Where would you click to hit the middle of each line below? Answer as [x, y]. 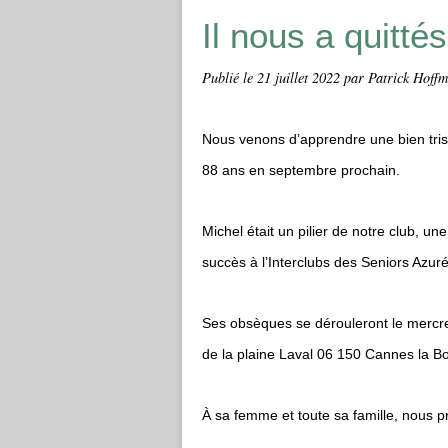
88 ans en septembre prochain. [301, 170]
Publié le [229, 77]
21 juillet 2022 [300, 77]
